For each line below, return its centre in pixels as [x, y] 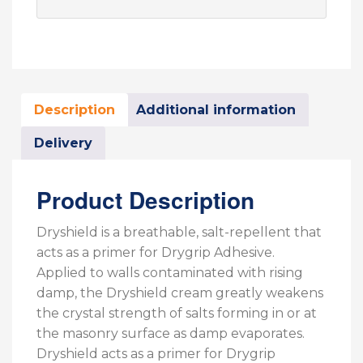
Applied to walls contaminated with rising [170, 273]
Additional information [216, 110]
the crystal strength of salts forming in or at [177, 314]
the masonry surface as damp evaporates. [171, 334]
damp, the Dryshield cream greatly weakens [180, 293]
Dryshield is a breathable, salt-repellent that [179, 233]
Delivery [63, 143]
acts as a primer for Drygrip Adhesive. [156, 253]
